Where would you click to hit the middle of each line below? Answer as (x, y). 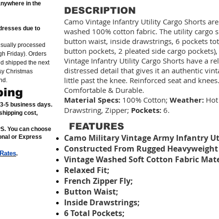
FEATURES (97, 127)
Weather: (187, 100)
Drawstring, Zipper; (98, 110)
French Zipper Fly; (99, 181)
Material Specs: (92, 100)
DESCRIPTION (100, 11)
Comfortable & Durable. (104, 90)
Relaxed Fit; (87, 170)
